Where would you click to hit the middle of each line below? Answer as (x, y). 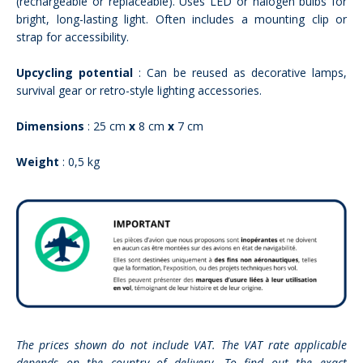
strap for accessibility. (73, 36)
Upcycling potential (75, 72)
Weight (38, 161)
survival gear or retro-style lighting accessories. (139, 90)
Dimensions (50, 126)
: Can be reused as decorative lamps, (240, 72)
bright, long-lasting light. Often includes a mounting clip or (181, 19)
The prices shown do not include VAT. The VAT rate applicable (181, 344)
